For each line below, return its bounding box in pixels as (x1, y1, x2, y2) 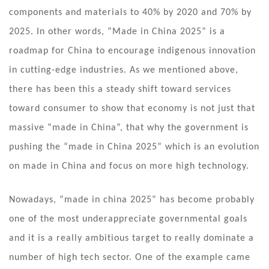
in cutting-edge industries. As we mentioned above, (9, 65, 238, 75)
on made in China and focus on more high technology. (9, 161, 255, 171)
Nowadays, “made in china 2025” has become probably (9, 195, 255, 205)
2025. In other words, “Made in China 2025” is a (9, 26, 225, 37)
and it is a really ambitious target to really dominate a (9, 233, 254, 243)
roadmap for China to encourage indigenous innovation (9, 46, 256, 56)
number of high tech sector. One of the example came (9, 252, 250, 262)
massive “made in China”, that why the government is (9, 122, 249, 133)
